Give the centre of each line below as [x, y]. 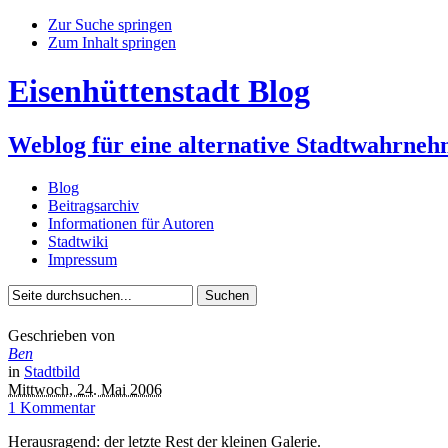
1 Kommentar [51, 408]
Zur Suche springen [110, 24]
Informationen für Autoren [131, 223]
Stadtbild [52, 372]
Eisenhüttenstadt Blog [159, 91]
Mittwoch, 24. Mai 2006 [85, 390]
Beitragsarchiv [93, 205]
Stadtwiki [78, 241]
